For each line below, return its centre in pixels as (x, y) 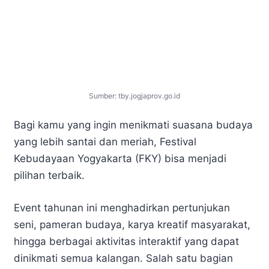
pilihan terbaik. (49, 176)
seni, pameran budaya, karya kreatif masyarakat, (132, 224)
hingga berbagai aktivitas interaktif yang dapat (126, 241)
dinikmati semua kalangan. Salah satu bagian (123, 258)
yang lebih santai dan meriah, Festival (105, 142)
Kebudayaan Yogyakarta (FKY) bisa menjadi (120, 159)
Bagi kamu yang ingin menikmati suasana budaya (133, 125)
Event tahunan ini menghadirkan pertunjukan (122, 207)
